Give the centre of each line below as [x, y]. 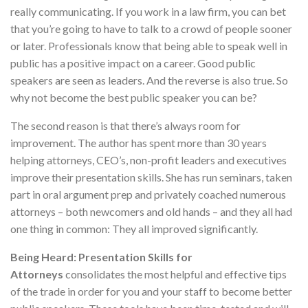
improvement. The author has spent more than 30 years [139, 143]
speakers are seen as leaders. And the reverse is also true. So [149, 80]
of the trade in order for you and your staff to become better [151, 291]
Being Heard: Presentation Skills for [101, 257]
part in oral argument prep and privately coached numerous [148, 194]
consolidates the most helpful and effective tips [176, 274]
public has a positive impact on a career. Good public [133, 63]
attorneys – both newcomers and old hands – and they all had [151, 211]
